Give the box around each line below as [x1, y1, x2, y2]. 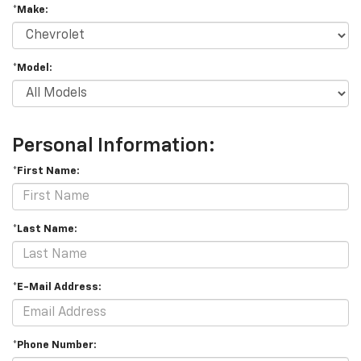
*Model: [12, 63, 52, 74]
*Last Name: [12, 224, 77, 235]
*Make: [12, 5, 48, 16]
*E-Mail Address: [12, 282, 102, 293]
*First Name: [12, 166, 80, 177]
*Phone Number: [12, 340, 97, 351]
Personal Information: [12, 136, 215, 156]
